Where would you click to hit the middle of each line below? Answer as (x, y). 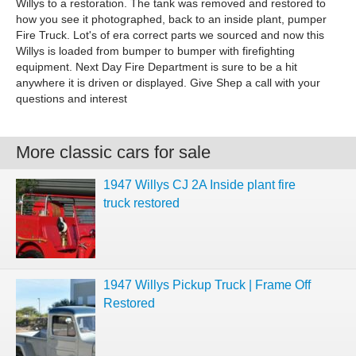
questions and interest (72, 99)
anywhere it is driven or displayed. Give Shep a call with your (168, 83)
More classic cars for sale (113, 152)
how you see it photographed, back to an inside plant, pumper (171, 19)
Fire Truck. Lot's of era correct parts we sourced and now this (170, 35)
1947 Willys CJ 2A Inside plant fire (199, 185)
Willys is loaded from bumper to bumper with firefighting (155, 51)
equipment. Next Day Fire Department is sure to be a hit (157, 67)
